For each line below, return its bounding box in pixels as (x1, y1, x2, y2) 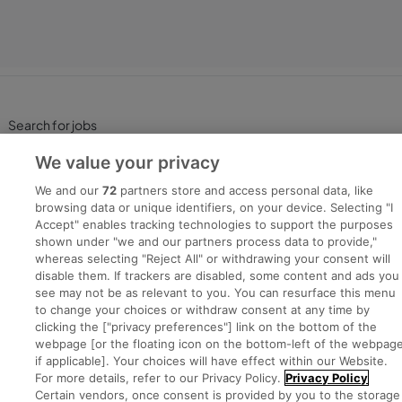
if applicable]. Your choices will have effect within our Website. (35, 354, 389, 368)
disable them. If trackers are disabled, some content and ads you (35, 268, 400, 283)
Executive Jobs (8, 251, 95, 268)
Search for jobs (8, 117, 97, 134)
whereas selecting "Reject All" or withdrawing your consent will (35, 251, 391, 266)
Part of (103, 319, 142, 336)
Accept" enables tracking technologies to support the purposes (35, 217, 394, 232)
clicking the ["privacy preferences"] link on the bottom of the (35, 319, 378, 334)
